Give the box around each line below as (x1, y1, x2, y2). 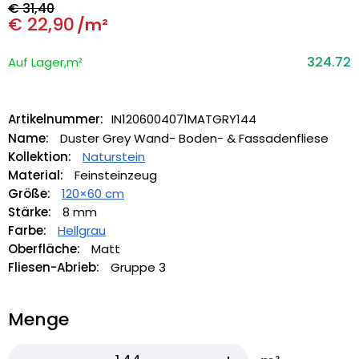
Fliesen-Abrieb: (8, 259, 103, 276)
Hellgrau (58, 222, 106, 239)
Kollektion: (8, 148, 75, 165)
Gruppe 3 (111, 259, 166, 276)
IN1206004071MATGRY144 (111, 111, 256, 127)
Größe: (8, 185, 54, 202)
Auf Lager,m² (8, 54, 83, 71)
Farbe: (8, 222, 50, 239)
